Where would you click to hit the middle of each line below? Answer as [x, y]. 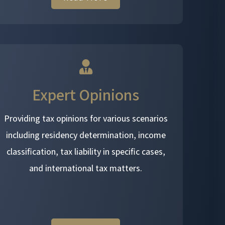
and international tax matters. [86, 168]
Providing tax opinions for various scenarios [86, 118]
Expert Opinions [86, 94]
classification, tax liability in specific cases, [86, 151]
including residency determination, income [86, 135]
